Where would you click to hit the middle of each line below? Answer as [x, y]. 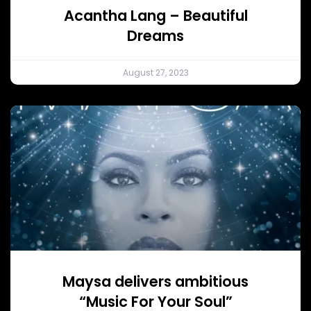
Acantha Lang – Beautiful [155, 15]
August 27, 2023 [155, 72]
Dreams [155, 35]
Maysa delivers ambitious [155, 281]
